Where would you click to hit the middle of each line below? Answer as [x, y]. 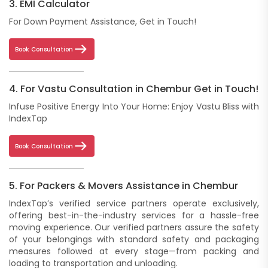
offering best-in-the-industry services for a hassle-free [134, 216]
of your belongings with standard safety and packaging [134, 240]
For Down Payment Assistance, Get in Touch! [103, 22]
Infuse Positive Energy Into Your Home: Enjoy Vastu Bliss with [134, 107]
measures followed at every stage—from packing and [134, 252]
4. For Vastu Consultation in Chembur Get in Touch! [134, 89]
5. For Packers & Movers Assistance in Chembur [124, 186]
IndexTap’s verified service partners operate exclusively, [134, 204]
